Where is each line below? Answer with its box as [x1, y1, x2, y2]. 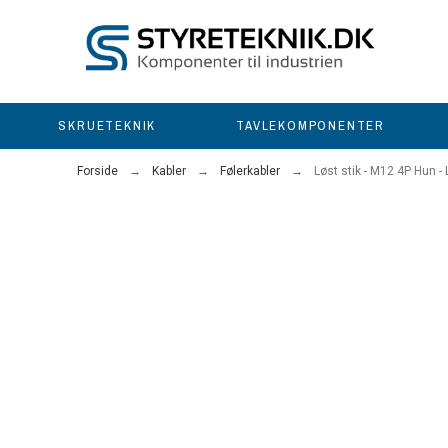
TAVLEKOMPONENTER [236, 117, 385, 135]
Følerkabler [220, 164, 281, 179]
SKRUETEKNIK [58, 117, 157, 135]
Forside [77, 164, 119, 179]
